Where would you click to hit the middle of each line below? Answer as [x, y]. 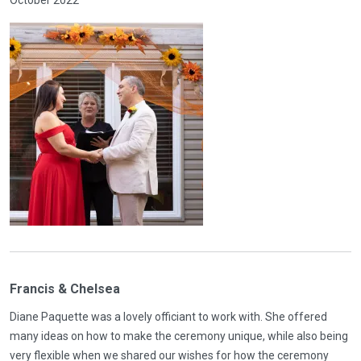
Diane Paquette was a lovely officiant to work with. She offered [168, 316]
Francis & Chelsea [65, 288]
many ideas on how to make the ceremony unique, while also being [179, 336]
